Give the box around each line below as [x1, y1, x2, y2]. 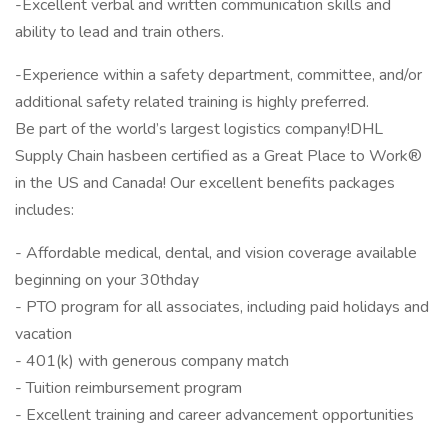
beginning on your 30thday [15, 269, 199, 291]
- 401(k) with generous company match [15, 350, 289, 372]
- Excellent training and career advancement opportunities [15, 404, 414, 426]
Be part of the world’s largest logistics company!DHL [15, 118, 383, 140]
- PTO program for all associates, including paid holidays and [15, 296, 429, 318]
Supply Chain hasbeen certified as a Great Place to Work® [15, 145, 422, 167]
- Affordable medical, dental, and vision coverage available [15, 242, 417, 264]
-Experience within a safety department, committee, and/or [15, 64, 422, 86]
